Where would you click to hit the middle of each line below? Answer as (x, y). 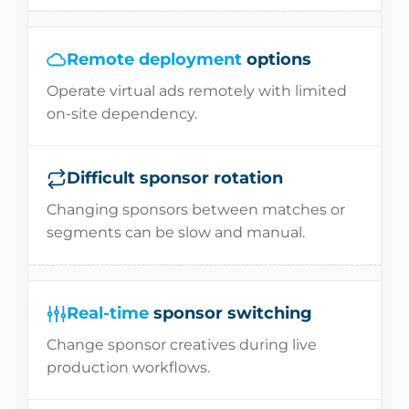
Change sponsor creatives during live (182, 345)
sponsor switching (231, 313)
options (277, 59)
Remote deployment (154, 59)
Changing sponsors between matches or (196, 210)
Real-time (108, 313)
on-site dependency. (122, 114)
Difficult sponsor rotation (175, 178)
